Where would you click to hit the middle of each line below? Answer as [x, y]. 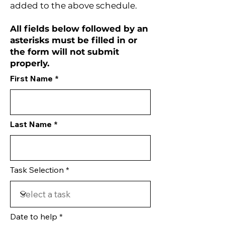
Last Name [31, 124]
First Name [31, 78]
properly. [30, 63]
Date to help [34, 216]
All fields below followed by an [79, 28]
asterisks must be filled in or [74, 40]
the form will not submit [65, 51]
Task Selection [37, 170]
